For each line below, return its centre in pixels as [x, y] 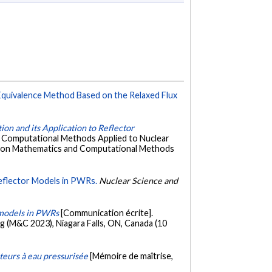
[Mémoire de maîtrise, [132, 256]
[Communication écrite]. [107, 213]
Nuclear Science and [139, 180]
